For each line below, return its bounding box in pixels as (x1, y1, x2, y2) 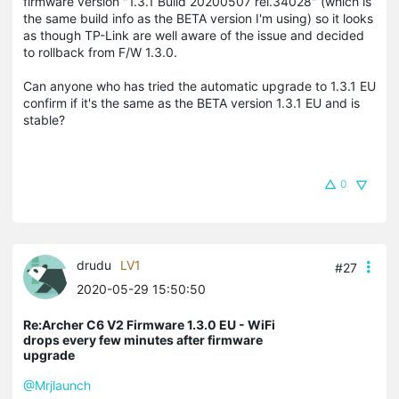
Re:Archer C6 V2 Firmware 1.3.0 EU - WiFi (23, 316, 275, 332)
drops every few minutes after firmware (23, 331, 263, 347)
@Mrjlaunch (23, 377, 91, 393)
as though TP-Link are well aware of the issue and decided (23, 27, 364, 43)
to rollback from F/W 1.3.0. (23, 44, 177, 60)
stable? (23, 111, 65, 127)
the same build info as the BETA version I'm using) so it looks (23, 10, 373, 26)
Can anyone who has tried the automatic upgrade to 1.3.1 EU (23, 77, 376, 94)
